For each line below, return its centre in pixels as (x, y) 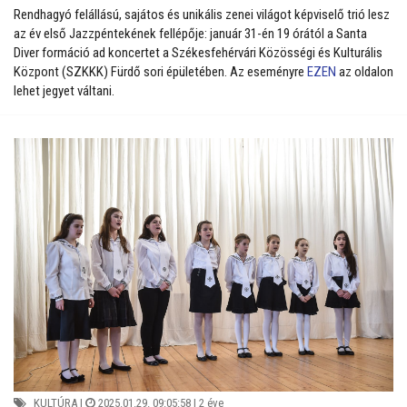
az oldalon (366, 72)
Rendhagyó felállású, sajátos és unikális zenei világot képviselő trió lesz (202, 15)
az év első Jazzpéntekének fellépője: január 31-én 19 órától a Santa (190, 34)
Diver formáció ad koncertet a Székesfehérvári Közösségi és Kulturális (198, 53)
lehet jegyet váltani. (64, 91)
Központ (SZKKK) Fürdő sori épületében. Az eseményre (159, 72)
